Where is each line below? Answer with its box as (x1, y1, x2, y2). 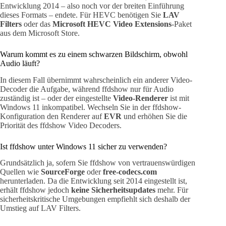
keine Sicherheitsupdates (71, 186, 155, 195)
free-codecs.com (103, 167, 157, 177)
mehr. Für (155, 186, 188, 195)
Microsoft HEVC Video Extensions (52, 19, 172, 28)
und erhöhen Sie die (122, 111, 187, 121)
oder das (22, 19, 52, 28)
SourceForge (41, 167, 85, 177)
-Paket (172, 19, 192, 28)
